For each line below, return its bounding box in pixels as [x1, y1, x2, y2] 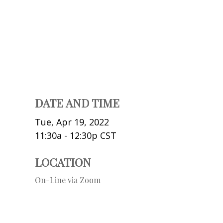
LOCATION [35, 154, 91, 170]
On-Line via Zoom [35, 174, 101, 185]
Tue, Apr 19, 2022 [35, 115, 109, 128]
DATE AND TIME [35, 95, 119, 111]
